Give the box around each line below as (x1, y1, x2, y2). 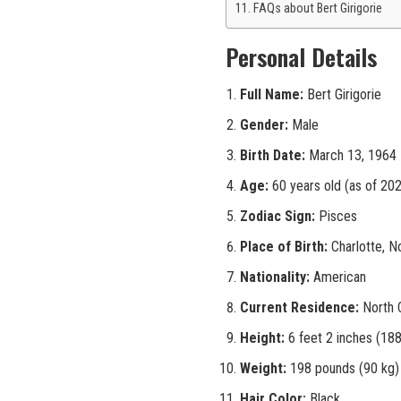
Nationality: (240, 269, 310, 286)
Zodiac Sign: (240, 208, 315, 226)
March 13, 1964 (305, 147, 397, 165)
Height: (240, 329, 285, 347)
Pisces (315, 208, 357, 226)
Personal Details (226, 39, 377, 75)
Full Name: (240, 86, 303, 104)
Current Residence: (240, 299, 359, 317)
